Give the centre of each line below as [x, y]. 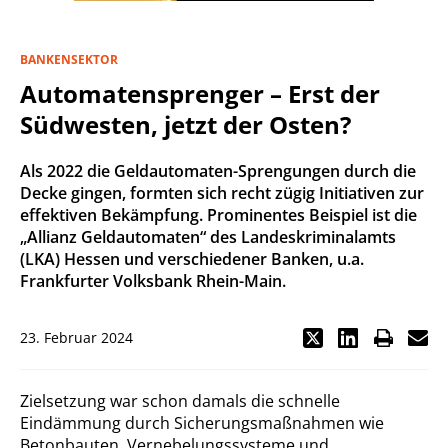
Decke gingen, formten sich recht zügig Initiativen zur [222, 193]
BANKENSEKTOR [69, 59]
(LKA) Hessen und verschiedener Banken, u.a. [192, 259]
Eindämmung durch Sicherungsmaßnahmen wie [202, 423]
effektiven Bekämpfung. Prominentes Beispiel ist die [218, 215]
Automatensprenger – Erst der [200, 93]
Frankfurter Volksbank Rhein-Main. [153, 281]
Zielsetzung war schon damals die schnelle [180, 401]
